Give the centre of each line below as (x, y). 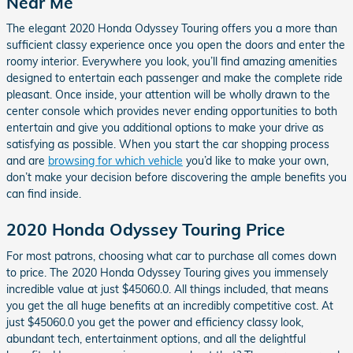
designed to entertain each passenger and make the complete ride (175, 78)
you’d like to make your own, (256, 161)
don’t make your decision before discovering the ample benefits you (176, 177)
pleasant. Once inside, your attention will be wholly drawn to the (168, 95)
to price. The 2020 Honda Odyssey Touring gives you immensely (167, 272)
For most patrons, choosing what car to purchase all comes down (171, 256)
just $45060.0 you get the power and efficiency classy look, (155, 322)
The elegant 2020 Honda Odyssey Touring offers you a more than (172, 28)
